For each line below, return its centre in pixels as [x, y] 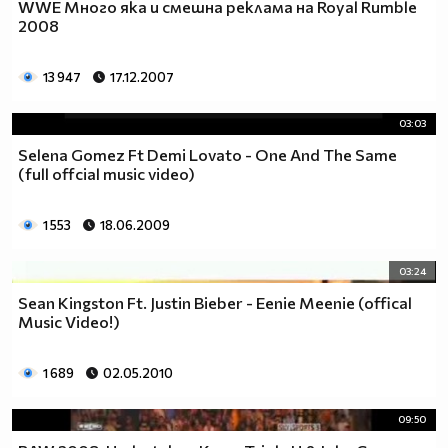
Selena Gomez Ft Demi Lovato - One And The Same [207, 155]
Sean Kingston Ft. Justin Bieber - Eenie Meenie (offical [215, 303]
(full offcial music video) [106, 174]
